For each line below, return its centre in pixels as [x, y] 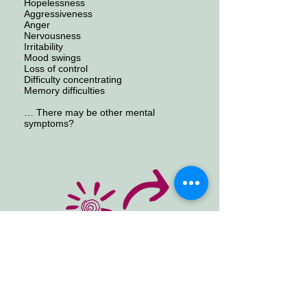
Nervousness [52, 36]
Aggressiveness [58, 14]
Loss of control [56, 69]
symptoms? [49, 124]
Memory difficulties [64, 91]
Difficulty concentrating [73, 80]
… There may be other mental [89, 113]
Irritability [44, 47]
